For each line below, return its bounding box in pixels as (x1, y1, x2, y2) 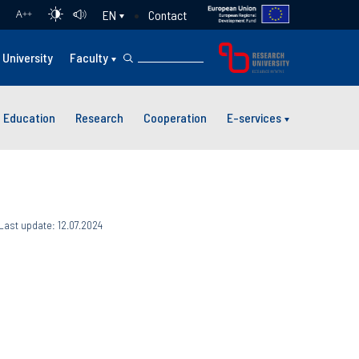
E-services (227, 110, 281, 125)
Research (75, 110, 123, 125)
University (2, 50, 54, 65)
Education (3, 110, 55, 125)
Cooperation (143, 110, 207, 125)
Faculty (70, 50, 109, 65)
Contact (147, 6, 187, 22)
